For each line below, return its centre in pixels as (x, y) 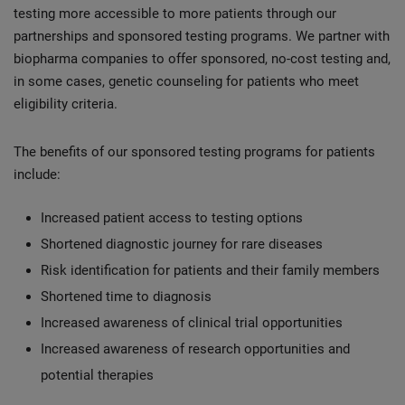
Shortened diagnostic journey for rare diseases (184, 244)
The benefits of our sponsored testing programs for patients (194, 151)
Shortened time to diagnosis (128, 296)
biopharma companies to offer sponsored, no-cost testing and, (202, 58)
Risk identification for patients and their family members (210, 270)
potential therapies (97, 375)
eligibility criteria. (66, 104)
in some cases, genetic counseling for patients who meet (186, 81)
